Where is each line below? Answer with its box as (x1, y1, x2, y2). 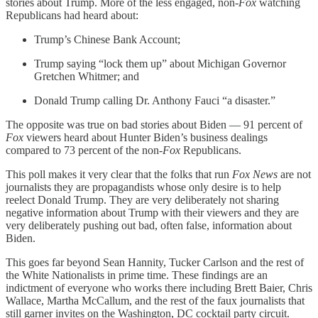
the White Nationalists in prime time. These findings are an (6, 268, 268, 281)
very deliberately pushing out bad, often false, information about (6, 219, 292, 231)
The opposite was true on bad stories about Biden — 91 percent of (6, 118, 302, 131)
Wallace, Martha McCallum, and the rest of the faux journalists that (6, 294, 305, 307)
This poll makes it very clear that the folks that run (6, 168, 232, 180)
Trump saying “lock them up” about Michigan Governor (34, 57, 286, 70)
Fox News (232, 168, 278, 180)
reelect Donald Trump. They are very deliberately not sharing (6, 193, 279, 206)
